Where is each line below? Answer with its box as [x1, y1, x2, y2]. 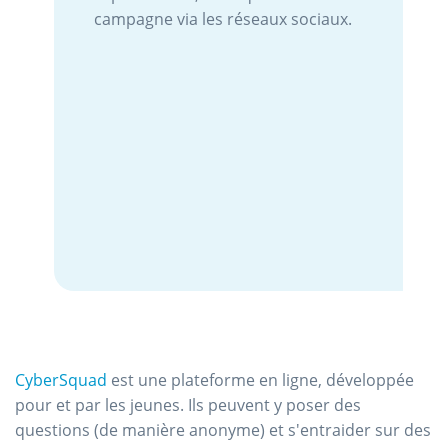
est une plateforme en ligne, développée [111, 369, 414, 391]
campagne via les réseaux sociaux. [94, 8, 352, 30]
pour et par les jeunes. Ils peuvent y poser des [15, 394, 361, 416]
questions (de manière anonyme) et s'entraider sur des [15, 419, 431, 441]
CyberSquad [15, 369, 111, 391]
